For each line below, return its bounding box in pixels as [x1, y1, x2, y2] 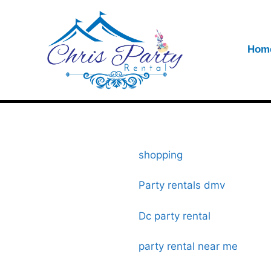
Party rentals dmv [139, 179, 225, 192]
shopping [139, 148, 186, 161]
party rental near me [139, 240, 238, 253]
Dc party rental [139, 209, 214, 222]
